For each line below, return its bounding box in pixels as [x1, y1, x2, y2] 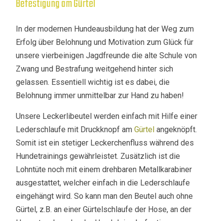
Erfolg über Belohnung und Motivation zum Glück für [16, 37, 194, 47]
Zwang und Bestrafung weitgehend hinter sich [16, 64, 174, 74]
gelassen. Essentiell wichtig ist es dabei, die [16, 77, 170, 87]
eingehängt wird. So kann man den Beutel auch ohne [16, 191, 193, 201]
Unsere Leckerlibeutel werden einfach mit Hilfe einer [16, 111, 198, 121]
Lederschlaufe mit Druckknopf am [16, 125, 135, 134]
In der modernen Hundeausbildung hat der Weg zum [16, 24, 194, 34]
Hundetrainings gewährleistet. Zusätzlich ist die [16, 151, 181, 161]
